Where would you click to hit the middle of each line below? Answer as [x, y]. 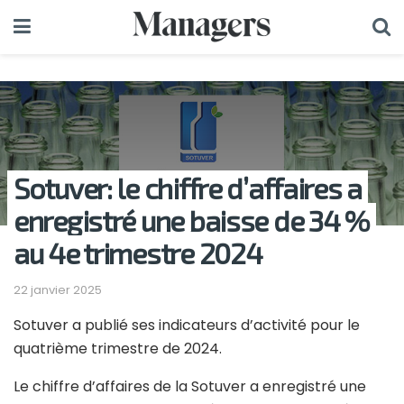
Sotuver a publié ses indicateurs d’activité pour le [187, 325]
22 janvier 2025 [58, 289]
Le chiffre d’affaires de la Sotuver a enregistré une [190, 386]
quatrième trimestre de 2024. [118, 348]
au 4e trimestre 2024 [138, 252]
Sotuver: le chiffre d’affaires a [188, 188]
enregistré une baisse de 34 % [192, 220]
